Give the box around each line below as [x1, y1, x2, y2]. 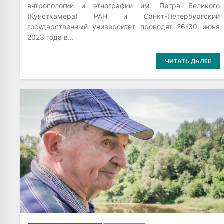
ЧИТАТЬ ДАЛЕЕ [164, 57, 211, 65]
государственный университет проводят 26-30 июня [27, 22, 220, 31]
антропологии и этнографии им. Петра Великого [27, 1, 220, 10]
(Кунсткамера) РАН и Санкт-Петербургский [27, 11, 220, 20]
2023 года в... [27, 32, 74, 41]
